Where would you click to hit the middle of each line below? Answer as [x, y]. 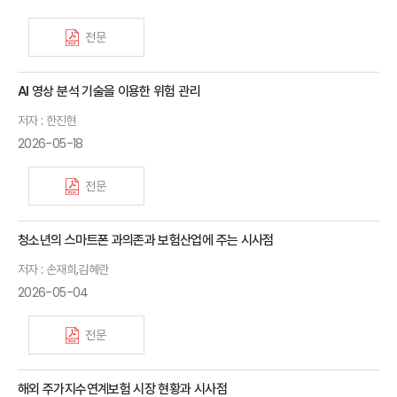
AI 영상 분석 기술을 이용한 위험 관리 [109, 91]
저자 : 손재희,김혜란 [63, 270]
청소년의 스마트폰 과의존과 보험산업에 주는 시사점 [146, 240]
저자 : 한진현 [47, 121]
